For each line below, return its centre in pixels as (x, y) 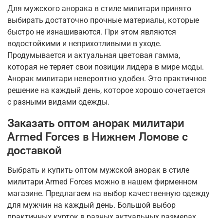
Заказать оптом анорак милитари (96, 122)
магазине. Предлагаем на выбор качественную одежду (109, 193)
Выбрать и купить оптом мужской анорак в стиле (98, 170)
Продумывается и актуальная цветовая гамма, (94, 55)
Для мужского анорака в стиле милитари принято (99, 8)
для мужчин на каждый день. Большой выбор (91, 205)
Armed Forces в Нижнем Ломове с (98, 136)
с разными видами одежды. (58, 102)
